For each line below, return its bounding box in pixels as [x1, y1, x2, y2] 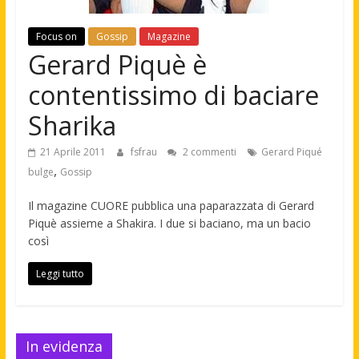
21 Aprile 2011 [39, 145, 106, 159]
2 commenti [179, 145, 236, 159]
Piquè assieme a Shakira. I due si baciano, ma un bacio [27, 216, 311, 231]
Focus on [35, 30, 77, 43]
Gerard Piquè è [27, 47, 207, 82]
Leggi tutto [35, 267, 84, 280]
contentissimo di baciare [27, 78, 319, 112]
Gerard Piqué [260, 145, 322, 159]
